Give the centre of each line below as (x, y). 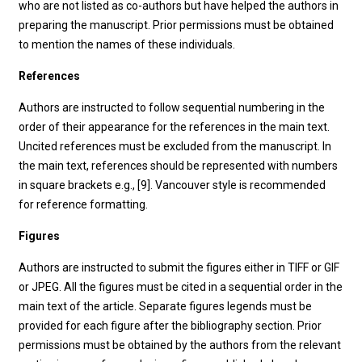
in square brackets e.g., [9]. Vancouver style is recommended (173, 185)
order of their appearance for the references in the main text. (175, 127)
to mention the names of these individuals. (127, 44)
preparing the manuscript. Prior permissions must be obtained (177, 25)
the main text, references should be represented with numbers (179, 166)
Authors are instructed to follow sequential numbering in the (172, 107)
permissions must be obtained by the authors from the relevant (180, 345)
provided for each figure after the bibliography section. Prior (170, 326)
